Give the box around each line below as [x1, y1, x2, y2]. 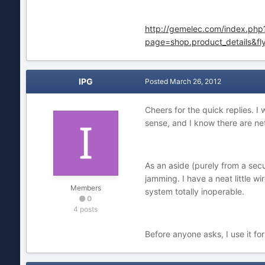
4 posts [73, 205, 98, 214]
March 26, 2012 [169, 77, 221, 86]
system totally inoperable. [144, 186, 244, 196]
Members [70, 183, 101, 192]
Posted [144, 77, 170, 86]
